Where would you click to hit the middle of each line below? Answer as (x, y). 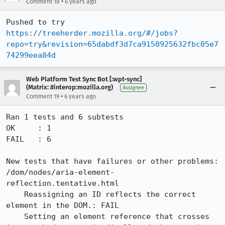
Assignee (133, 87)
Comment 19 (43, 96)
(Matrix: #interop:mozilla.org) (70, 87)
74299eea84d (31, 55)
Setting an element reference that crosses (15, 216)
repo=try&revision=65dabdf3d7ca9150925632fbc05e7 (112, 44)
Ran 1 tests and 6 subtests (65, 117)
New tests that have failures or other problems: (112, 161)
